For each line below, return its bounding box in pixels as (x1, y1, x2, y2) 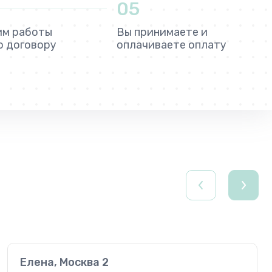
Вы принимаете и (117, 25, 208, 39)
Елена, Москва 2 (20, 255, 109, 269)
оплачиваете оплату (117, 38, 226, 52)
